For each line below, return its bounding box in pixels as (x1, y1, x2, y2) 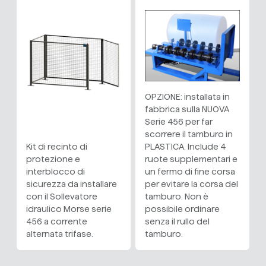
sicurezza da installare (26, 179, 117, 189)
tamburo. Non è (145, 192, 208, 202)
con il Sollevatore (26, 192, 97, 202)
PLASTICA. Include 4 (145, 142, 226, 152)
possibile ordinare (145, 204, 220, 214)
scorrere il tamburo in (145, 129, 233, 140)
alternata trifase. (26, 229, 93, 239)
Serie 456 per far (145, 117, 213, 127)
